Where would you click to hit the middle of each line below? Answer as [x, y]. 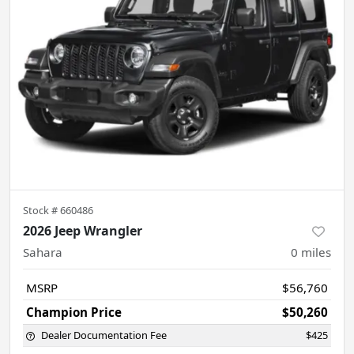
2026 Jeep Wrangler [83, 230]
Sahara [43, 252]
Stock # [41, 210]
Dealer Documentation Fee [104, 335]
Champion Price [74, 312]
